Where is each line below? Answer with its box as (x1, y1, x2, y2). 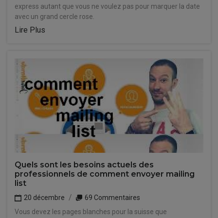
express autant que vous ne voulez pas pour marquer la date (15, 2, 200, 10)
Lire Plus (15, 25, 45, 35)
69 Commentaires (83, 194, 140, 201)
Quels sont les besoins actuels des (15, 160, 154, 169)
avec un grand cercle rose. (15, 13, 94, 20)
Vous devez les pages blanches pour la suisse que (15, 208, 167, 216)
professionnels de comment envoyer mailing (15, 169, 195, 179)
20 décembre (22, 194, 65, 201)
